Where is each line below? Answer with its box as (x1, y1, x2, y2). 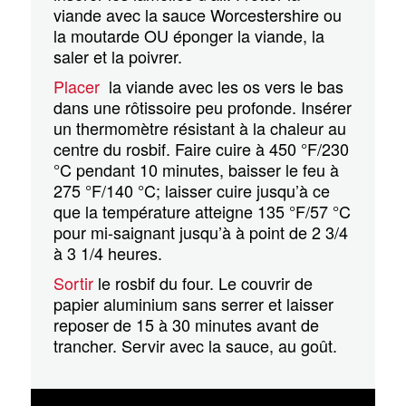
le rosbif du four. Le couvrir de (93, 271, 314, 295)
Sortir (53, 271, 94, 295)
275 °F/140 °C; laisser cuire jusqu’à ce (53, 179, 331, 202)
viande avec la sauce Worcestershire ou (53, 3, 343, 26)
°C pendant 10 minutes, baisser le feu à (53, 158, 340, 181)
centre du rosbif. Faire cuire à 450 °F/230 (53, 137, 350, 160)
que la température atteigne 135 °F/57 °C (53, 199, 352, 223)
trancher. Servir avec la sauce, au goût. (53, 333, 338, 357)
